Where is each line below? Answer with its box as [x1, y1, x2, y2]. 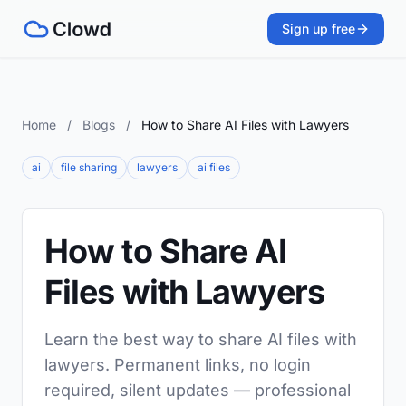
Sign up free [282, 21, 355, 36]
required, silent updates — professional [44, 381, 351, 400]
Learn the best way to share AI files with [44, 330, 357, 349]
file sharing [61, 160, 117, 174]
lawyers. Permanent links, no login [44, 355, 311, 374]
